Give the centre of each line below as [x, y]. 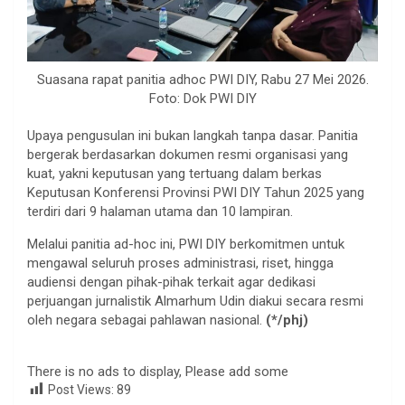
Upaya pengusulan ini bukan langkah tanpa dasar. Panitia [193, 135]
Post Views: [81, 389]
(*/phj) [287, 320]
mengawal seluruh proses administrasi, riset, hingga [180, 263]
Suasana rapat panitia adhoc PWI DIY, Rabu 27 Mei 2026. [202, 79]
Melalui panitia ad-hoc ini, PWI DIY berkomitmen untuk [186, 244]
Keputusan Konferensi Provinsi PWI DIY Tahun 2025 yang [196, 192]
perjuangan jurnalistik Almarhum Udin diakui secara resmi [195, 301]
